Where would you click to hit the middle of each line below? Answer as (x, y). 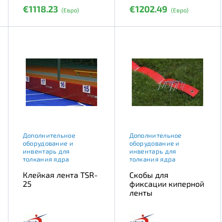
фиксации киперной (166, 183)
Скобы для (149, 174)
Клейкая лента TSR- (60, 174)
